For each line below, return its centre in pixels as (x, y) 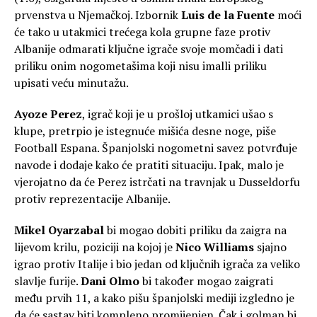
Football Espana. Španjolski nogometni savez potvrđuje (156, 148)
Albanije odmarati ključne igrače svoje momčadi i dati (149, 49)
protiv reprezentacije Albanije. (92, 199)
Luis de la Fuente (228, 15)
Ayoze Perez (48, 114)
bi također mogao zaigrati (206, 281)
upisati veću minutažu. (71, 83)
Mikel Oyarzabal (59, 230)
